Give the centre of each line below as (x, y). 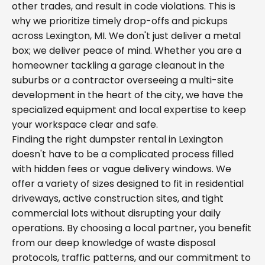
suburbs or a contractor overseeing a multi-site (123, 80)
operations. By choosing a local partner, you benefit (132, 228)
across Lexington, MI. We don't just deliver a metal (126, 36)
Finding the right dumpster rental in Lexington (117, 139)
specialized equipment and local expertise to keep (129, 110)
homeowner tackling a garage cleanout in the (118, 65)
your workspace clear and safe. (85, 125)
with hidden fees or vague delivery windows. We (122, 169)
